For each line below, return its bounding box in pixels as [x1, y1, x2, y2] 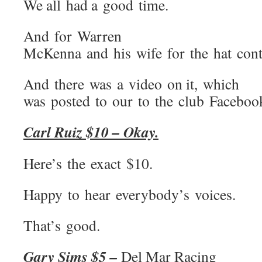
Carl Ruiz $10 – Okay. [23, 121, 158, 142]
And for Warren [23, 26, 122, 46]
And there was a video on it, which [23, 74, 239, 94]
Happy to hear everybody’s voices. [23, 184, 236, 204]
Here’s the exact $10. [23, 153, 153, 173]
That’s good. [23, 215, 100, 235]
